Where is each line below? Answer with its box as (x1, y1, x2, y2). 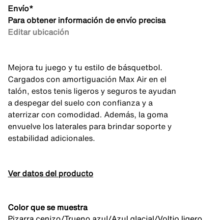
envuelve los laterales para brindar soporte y (8, 120, 172, 132)
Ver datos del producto (8, 167, 93, 179)
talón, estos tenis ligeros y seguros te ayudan (8, 85, 176, 97)
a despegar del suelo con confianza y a (8, 97, 153, 109)
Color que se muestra (8, 201, 87, 213)
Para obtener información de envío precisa (8, 14, 165, 26)
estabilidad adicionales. (8, 132, 95, 144)
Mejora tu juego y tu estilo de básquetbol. (8, 61, 163, 73)
